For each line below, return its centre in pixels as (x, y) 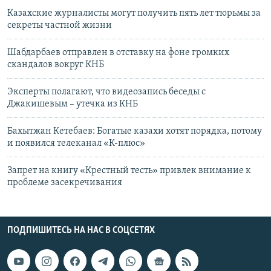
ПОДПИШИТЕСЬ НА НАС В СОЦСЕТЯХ (81, 231)
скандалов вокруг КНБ (56, 65)
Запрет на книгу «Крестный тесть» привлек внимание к (129, 171)
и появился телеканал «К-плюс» (76, 144)
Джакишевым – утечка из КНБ (73, 104)
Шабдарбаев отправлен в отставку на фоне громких (118, 53)
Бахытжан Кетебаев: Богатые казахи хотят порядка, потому (135, 132)
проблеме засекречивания (65, 183)
